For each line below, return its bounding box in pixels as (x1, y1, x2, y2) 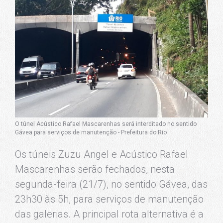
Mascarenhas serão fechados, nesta (15, 163, 175, 176)
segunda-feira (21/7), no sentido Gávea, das (15, 178, 208, 191)
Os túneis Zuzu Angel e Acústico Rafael (15, 148, 188, 161)
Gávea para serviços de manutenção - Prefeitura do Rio (15, 129, 167, 136)
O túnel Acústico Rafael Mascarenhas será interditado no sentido (15, 120, 197, 128)
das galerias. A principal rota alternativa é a (15, 208, 204, 221)
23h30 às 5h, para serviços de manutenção (15, 193, 204, 206)
